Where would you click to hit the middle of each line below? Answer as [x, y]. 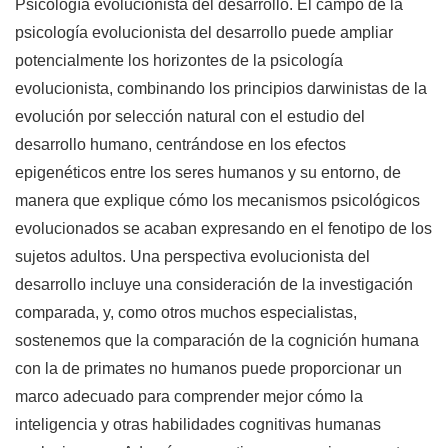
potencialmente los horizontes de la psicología [179, 61]
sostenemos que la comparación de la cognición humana [217, 341]
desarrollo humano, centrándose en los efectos [180, 145]
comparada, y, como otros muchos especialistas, [186, 313]
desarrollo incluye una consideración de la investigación [214, 285]
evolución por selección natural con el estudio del [190, 117]
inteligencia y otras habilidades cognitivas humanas [198, 425]
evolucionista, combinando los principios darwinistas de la [221, 89]
